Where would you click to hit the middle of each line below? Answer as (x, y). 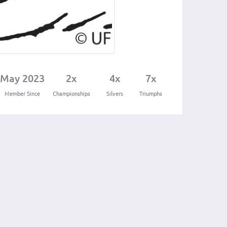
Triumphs (151, 93)
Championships (71, 93)
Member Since (22, 93)
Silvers (115, 93)
